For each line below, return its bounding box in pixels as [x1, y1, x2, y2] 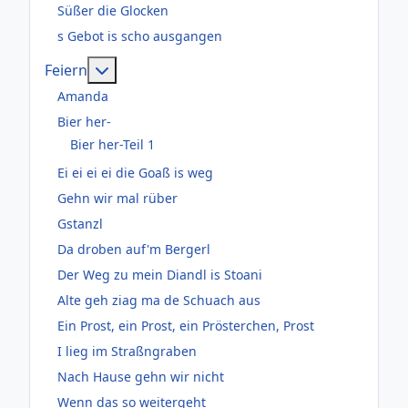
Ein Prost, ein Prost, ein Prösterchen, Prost [57, 317, 314, 335]
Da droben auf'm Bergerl [57, 240, 210, 259]
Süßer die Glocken [57, 2, 168, 20]
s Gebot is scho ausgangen [57, 27, 222, 46]
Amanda [57, 87, 108, 106]
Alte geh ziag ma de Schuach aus [57, 291, 260, 310]
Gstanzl [57, 215, 103, 233]
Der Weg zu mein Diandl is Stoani [57, 266, 262, 284]
